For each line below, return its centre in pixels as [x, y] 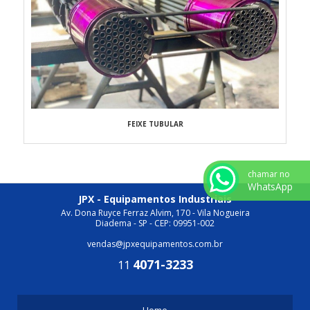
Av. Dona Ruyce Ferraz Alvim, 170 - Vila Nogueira [155, 212]
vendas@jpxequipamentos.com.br [155, 244]
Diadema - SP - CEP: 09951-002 [155, 223]
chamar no [269, 174]
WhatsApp [270, 186]
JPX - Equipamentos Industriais [155, 199]
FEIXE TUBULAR [155, 124]
